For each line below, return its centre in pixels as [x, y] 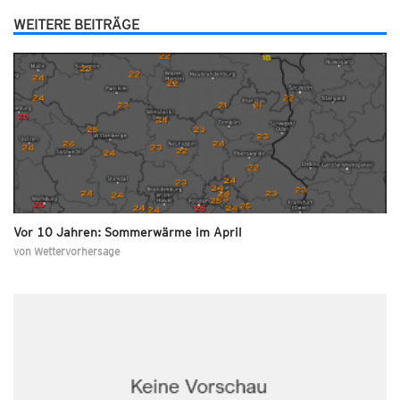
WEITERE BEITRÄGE [76, 24]
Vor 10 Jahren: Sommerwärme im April [128, 232]
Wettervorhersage [77, 251]
